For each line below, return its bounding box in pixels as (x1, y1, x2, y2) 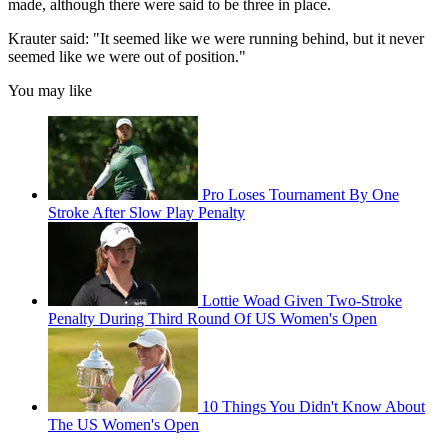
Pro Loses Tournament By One (202, 186, 399, 204)
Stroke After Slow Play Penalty (48, 204, 245, 222)
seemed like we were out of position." (8, 48, 246, 66)
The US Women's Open (48, 416, 199, 434)
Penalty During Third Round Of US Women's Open (48, 310, 377, 328)
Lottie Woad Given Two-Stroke (202, 292, 402, 310)
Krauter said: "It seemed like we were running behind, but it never (8, 30, 424, 48)
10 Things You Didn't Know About (202, 398, 425, 416)
